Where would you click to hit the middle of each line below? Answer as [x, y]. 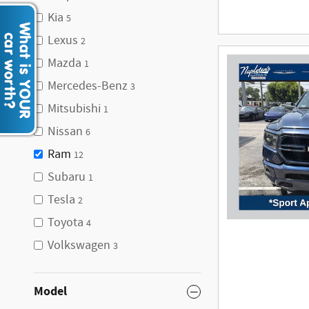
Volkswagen [79, 246]
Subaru [67, 177]
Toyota [66, 223]
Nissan [65, 132]
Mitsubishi [74, 109]
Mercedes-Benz [88, 86]
